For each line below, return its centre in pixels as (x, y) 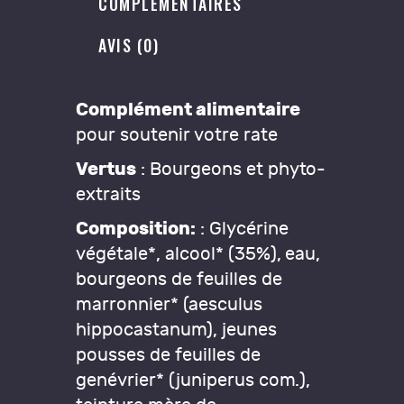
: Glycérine (242, 228)
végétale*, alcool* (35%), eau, (198, 253)
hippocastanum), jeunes (176, 329)
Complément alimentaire (188, 109)
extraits (108, 194)
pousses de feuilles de (168, 354)
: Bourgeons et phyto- (231, 169)
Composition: (136, 228)
